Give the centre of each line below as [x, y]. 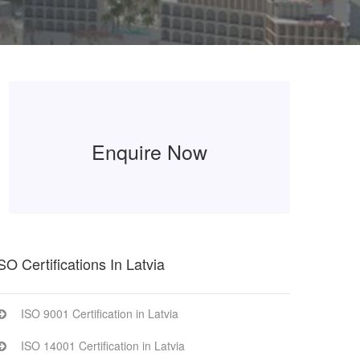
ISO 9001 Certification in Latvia [100, 313]
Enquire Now [149, 151]
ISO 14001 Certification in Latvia [103, 346]
